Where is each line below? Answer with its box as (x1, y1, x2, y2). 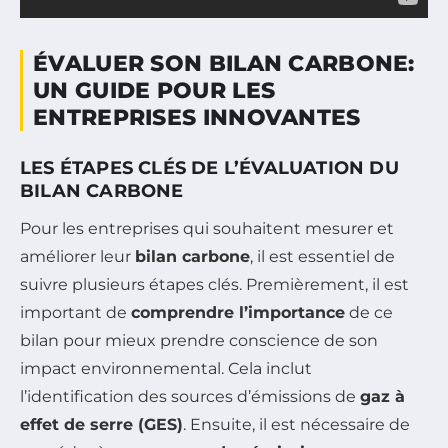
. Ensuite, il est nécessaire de (183, 414, 410, 434)
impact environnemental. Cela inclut (20, 358, 312, 378)
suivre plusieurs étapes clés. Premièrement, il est (20, 274, 409, 294)
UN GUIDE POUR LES (33, 76, 276, 104)
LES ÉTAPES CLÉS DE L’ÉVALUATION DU (20, 156, 399, 179)
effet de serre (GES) (20, 414, 183, 434)
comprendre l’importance (131, 302, 345, 322)
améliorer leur (20, 246, 135, 266)
